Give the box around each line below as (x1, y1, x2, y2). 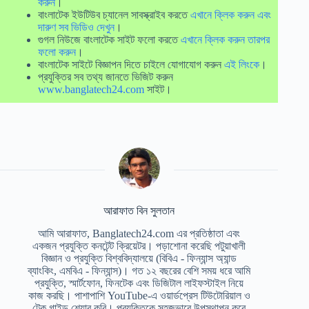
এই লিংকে (224, 58, 259, 70)
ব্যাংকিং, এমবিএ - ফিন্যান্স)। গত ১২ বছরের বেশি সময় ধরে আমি (28, 264, 251, 277)
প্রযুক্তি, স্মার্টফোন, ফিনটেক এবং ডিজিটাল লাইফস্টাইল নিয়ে (34, 277, 244, 289)
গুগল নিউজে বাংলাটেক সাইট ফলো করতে (38, 33, 181, 46)
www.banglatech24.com (38, 83, 144, 95)
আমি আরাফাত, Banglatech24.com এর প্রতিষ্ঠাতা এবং (38, 227, 241, 239)
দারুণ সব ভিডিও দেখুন (38, 21, 114, 33)
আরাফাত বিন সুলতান (103, 204, 175, 217)
